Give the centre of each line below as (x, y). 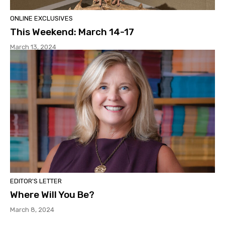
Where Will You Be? (52, 194)
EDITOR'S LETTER (36, 181)
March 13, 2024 (33, 47)
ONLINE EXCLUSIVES (41, 18)
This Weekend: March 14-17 (72, 32)
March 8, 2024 (32, 209)
